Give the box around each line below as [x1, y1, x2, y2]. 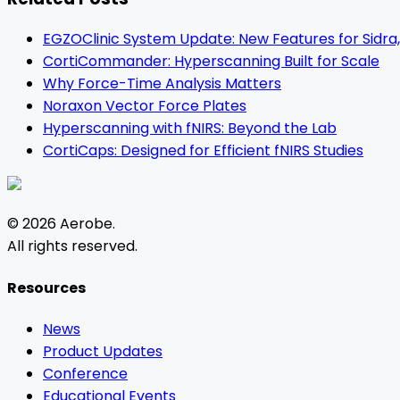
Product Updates [43, 340, 162, 362]
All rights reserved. [7, 236, 137, 257]
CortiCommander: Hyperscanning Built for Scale [43, 51, 379, 72]
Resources [7, 277, 86, 298]
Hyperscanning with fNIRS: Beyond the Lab [43, 118, 337, 139]
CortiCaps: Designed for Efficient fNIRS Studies [43, 140, 363, 162]
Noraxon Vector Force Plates [43, 96, 246, 117]
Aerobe [60, 213, 112, 235]
